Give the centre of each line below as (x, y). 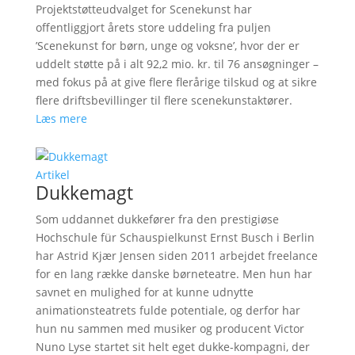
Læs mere (61, 118)
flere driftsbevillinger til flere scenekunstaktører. (164, 100)
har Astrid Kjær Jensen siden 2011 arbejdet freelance (176, 255)
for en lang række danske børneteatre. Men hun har (174, 273)
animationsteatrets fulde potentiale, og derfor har (168, 310)
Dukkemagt (84, 192)
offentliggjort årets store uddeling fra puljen (153, 27)
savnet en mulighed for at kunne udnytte (144, 292)
